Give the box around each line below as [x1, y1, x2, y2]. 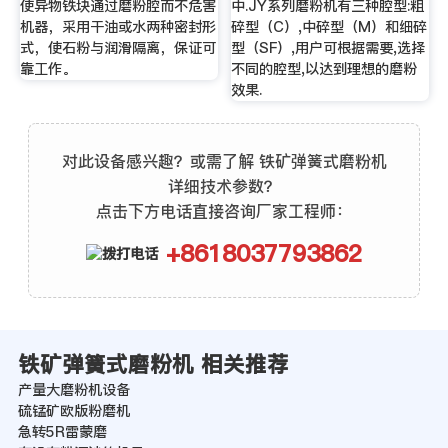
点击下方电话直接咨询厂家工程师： [96, 199, 352, 222]
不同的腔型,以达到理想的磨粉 [231, 59, 418, 80]
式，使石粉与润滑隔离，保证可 [19, 38, 216, 59]
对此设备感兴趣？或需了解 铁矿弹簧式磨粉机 [61, 149, 387, 172]
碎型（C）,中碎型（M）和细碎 [231, 17, 428, 38]
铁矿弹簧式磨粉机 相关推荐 [17, 349, 289, 380]
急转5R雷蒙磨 [17, 422, 107, 443]
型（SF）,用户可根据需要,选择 [231, 38, 426, 59]
